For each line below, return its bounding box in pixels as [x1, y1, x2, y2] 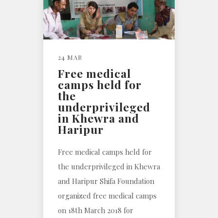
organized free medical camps [58, 190, 157, 200]
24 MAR [58, 53, 82, 61]
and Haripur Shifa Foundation [58, 176, 154, 186]
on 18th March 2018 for [58, 205, 133, 215]
